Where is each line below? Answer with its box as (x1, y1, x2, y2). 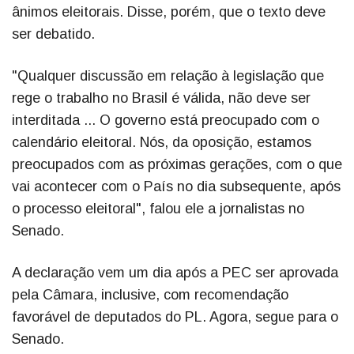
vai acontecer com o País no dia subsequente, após (12, 179, 341, 195)
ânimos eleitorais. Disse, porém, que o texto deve (12, 4, 326, 21)
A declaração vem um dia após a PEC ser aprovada (12, 265, 338, 281)
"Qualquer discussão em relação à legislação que (12, 68, 324, 85)
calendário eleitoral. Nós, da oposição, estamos (12, 134, 311, 151)
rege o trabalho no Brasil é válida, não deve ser (12, 90, 311, 107)
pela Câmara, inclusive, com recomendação (12, 287, 288, 303)
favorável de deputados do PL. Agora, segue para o (12, 309, 338, 326)
